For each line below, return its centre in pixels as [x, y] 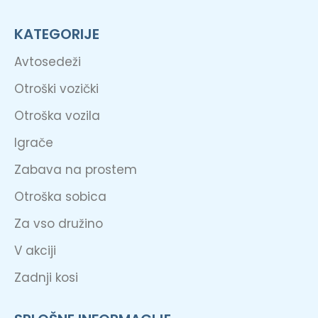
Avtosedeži [48, 62]
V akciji [35, 251]
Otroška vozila [57, 116]
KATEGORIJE [57, 34]
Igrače [34, 143]
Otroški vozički [56, 89]
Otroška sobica [60, 197]
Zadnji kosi [46, 278]
